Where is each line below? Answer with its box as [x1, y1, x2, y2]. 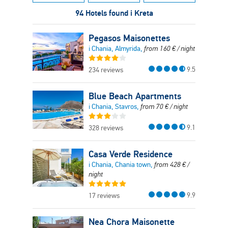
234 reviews [89, 66, 123, 74]
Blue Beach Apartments [89, 90, 181, 102]
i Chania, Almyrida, [89, 44, 144, 53]
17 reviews [89, 191, 120, 200]
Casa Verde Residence [89, 148, 173, 160]
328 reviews [89, 124, 123, 132]
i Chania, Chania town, [89, 160, 154, 169]
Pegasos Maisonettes [89, 32, 170, 44]
